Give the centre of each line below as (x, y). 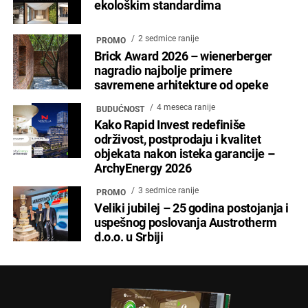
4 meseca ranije (186, 107)
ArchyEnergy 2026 (143, 168)
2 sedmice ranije (168, 38)
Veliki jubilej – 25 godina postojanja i (191, 208)
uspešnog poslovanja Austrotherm (185, 222)
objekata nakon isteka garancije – (184, 154)
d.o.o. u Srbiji (129, 237)
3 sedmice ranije (168, 190)
